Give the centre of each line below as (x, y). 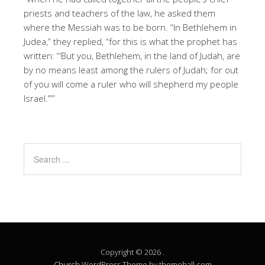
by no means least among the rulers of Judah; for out (131, 70)
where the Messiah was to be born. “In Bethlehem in (130, 27)
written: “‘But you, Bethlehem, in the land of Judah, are (132, 55)
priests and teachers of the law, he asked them (119, 13)
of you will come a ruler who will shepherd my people (131, 84)
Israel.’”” (39, 98)
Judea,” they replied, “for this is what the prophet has (130, 41)
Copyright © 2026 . (132, 252)
